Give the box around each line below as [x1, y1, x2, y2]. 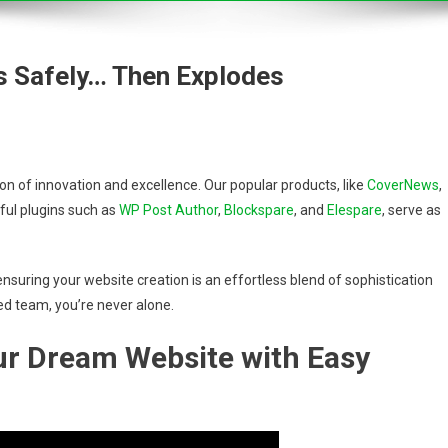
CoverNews [367, 177, 439, 193]
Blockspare [224, 202, 294, 218]
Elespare [327, 202, 382, 218]
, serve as [382, 202, 441, 218]
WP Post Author [119, 202, 218, 218]
